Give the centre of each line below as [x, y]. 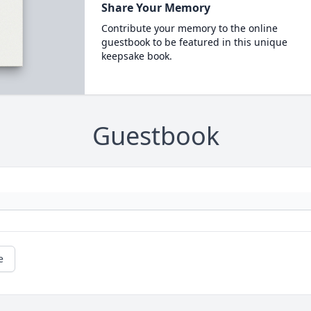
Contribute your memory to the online [189, 28]
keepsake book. [136, 56]
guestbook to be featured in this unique [194, 42]
